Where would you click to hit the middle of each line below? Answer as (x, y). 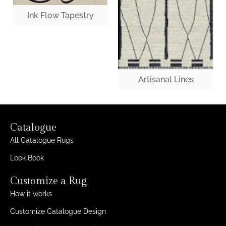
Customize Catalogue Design (58, 212)
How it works (31, 194)
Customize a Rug (48, 181)
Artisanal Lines (166, 80)
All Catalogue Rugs (42, 140)
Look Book (27, 158)
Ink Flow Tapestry (60, 15)
